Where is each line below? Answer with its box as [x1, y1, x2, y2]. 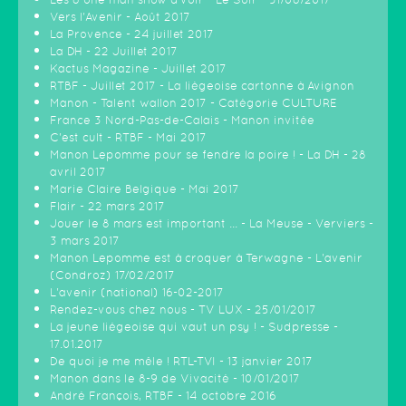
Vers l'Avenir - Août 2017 [50, 10, 190, 24]
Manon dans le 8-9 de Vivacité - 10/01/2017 [50, 372, 300, 385]
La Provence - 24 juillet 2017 [50, 27, 214, 41]
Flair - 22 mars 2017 [50, 199, 165, 213]
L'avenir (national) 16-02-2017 [50, 285, 224, 299]
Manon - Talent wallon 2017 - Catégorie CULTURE [50, 96, 337, 110]
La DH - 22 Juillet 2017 [50, 44, 178, 58]
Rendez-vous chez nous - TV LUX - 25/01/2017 [50, 303, 316, 316]
